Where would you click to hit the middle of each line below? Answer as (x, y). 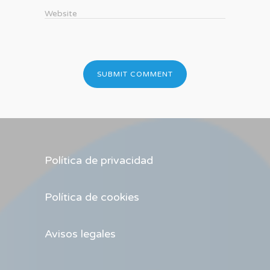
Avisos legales (80, 234)
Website (61, 13)
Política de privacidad (99, 161)
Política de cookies (92, 197)
